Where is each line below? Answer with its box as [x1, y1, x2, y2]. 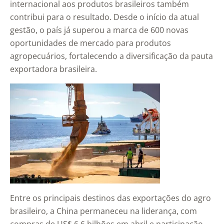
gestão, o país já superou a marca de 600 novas [10, 24, 188, 36]
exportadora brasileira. [10, 63, 97, 75]
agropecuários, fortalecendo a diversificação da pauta [10, 50, 213, 62]
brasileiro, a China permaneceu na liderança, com [10, 205, 197, 217]
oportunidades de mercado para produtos [10, 37, 171, 49]
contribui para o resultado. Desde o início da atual [10, 11, 199, 23]
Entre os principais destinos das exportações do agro [10, 192, 211, 204]
